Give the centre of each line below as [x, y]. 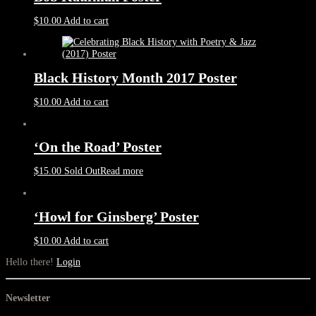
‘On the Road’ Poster [98, 147]
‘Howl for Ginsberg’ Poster [116, 216]
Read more [122, 171]
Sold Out [82, 171]
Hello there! [31, 262]
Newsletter [28, 298]
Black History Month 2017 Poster [135, 78]
